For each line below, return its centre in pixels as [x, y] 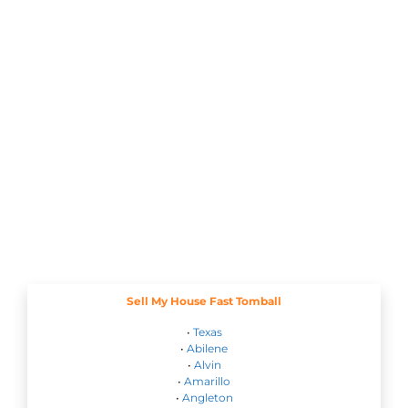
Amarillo [207, 382]
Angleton [207, 398]
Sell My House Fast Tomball [204, 301]
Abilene [207, 349]
